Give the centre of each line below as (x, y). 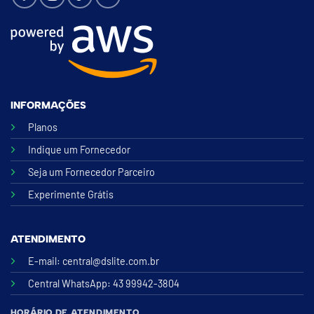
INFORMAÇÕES (48, 105)
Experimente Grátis (70, 195)
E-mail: (45, 261)
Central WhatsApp (67, 283)
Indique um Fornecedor (79, 150)
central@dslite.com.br (110, 261)
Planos (42, 128)
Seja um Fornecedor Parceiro (91, 172)
